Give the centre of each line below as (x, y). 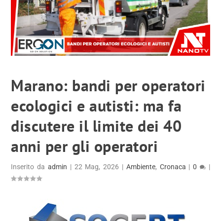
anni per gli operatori (85, 146)
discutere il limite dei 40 (96, 126)
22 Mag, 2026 (97, 167)
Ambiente (141, 167)
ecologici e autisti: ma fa (96, 106)
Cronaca (173, 167)
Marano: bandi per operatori (108, 86)
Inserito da (29, 167)
